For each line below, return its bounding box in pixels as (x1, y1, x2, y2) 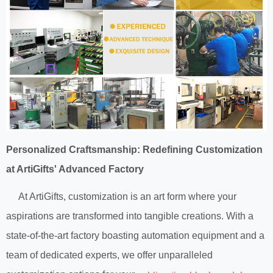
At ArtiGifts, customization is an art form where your (6, 191, 236, 202)
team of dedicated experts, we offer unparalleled (6, 250, 213, 261)
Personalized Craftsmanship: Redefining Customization (6, 144, 263, 155)
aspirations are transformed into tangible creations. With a (6, 211, 253, 222)
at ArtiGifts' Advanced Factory (6, 164, 144, 175)
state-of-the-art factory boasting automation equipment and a (6, 230, 264, 241)
